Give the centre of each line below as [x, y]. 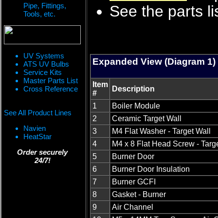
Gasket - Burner [139, 195]
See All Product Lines [38, 113]
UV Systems [44, 56]
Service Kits [43, 72]
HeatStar [37, 136]
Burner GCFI [134, 182]
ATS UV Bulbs [46, 64]
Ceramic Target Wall [147, 119]
